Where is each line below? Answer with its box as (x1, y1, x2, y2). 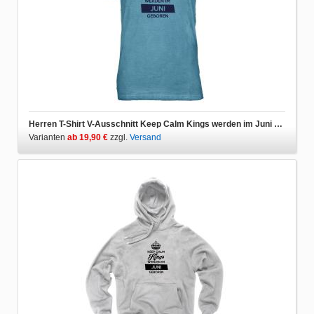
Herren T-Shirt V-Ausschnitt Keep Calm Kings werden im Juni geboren (274, 118, 282, 129)
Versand (130, 132, 161, 142)
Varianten (29, 132, 67, 142)
